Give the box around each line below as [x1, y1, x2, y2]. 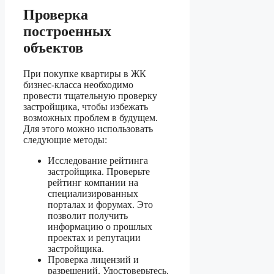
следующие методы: [23, 135, 107, 146]
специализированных [48, 188, 138, 199]
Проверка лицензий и [48, 254, 139, 265]
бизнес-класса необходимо [23, 80, 133, 91]
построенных [23, 23, 111, 40]
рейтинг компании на [48, 177, 138, 188]
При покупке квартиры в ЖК [23, 68, 146, 80]
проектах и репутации [48, 232, 141, 243]
